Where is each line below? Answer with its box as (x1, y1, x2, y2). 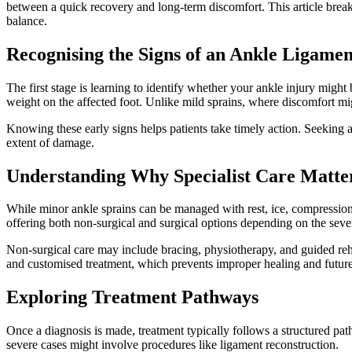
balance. (6, 13, 47, 27)
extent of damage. (6, 135, 94, 149)
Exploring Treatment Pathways (6, 287, 258, 308)
